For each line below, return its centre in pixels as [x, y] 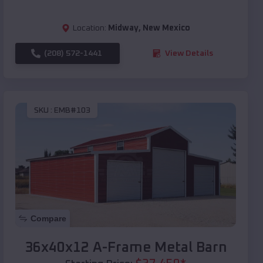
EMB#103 [72, 111]
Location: [89, 28]
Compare [48, 218]
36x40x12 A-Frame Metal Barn [126, 247]
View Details [189, 53]
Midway [123, 28]
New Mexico [166, 28]
